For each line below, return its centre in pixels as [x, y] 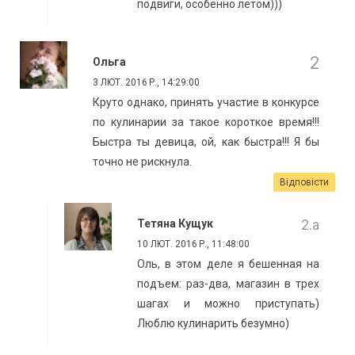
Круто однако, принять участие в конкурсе [206, 103]
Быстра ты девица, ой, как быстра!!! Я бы [206, 142]
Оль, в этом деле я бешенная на [228, 264]
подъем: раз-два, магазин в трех [228, 284]
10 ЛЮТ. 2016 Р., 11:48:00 [193, 244]
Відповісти [304, 183]
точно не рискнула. [142, 162]
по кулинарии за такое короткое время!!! [206, 122]
